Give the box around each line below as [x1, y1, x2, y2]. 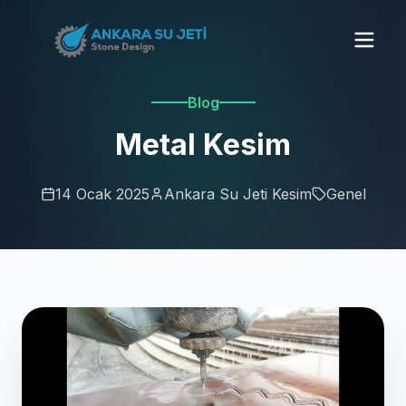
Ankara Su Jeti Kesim [163, 184, 312, 203]
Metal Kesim [115, 126, 291, 162]
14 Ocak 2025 [54, 184, 150, 203]
